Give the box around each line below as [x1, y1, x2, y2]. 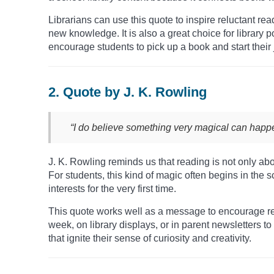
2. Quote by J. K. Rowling [48, 84, 207, 100]
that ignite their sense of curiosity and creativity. [48, 232, 251, 243]
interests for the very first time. [48, 183, 176, 194]
